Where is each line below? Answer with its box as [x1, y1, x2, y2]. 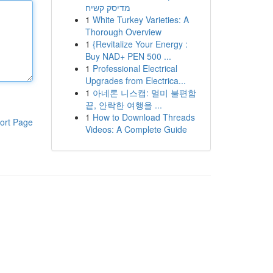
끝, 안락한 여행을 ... [85, 99, 162, 111]
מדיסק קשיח [85, 1, 130, 13]
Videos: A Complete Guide [85, 123, 187, 135]
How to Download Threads [92, 111, 195, 123]
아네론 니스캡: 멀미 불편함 [92, 87, 196, 99]
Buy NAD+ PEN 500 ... [85, 50, 171, 62]
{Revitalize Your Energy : [92, 38, 188, 50]
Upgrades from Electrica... [85, 74, 186, 87]
